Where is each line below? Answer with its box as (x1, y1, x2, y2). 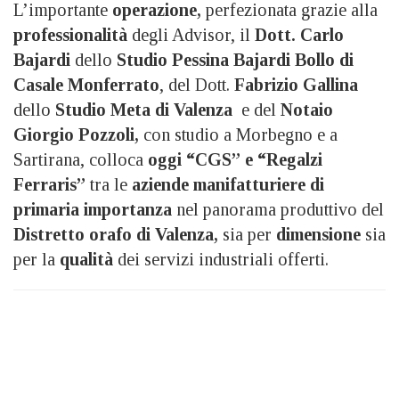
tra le (85, 175, 132, 195)
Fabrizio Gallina (234, 75, 358, 95)
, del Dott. (159, 75, 234, 95)
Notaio (281, 100, 333, 120)
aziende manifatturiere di (132, 175, 324, 195)
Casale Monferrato (13, 75, 159, 95)
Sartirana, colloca (13, 150, 143, 170)
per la (13, 249, 60, 270)
